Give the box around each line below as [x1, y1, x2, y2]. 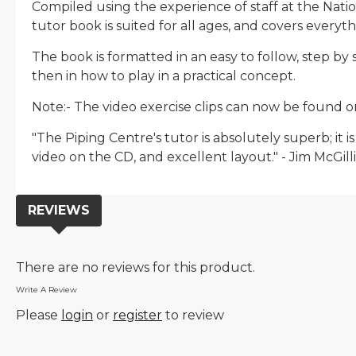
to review [162, 308, 224, 323]
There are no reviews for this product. [16, 260, 255, 275]
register [113, 308, 162, 323]
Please [16, 308, 61, 323]
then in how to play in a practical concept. [32, 68, 302, 83]
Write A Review [16, 284, 77, 295]
